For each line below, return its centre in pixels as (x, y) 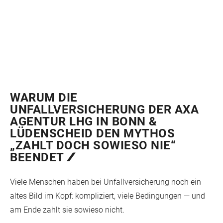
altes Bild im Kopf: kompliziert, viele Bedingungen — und (108, 196)
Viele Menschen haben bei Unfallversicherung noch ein (106, 182)
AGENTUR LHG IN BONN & (84, 121)
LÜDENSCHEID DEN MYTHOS (92, 133)
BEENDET (38, 157)
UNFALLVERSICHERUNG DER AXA (104, 109)
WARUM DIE (44, 97)
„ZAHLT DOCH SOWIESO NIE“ (93, 145)
